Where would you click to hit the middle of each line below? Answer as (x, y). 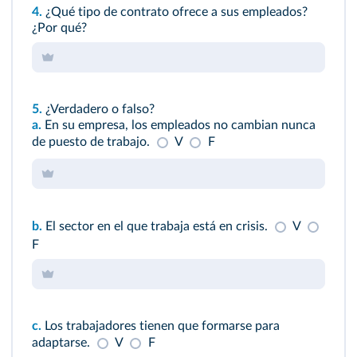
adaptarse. (63, 342)
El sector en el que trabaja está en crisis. (157, 226)
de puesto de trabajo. (92, 141)
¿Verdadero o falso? (98, 109)
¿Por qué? (59, 27)
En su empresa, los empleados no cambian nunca (178, 125)
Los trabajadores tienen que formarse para (161, 326)
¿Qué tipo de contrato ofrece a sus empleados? (177, 12)
